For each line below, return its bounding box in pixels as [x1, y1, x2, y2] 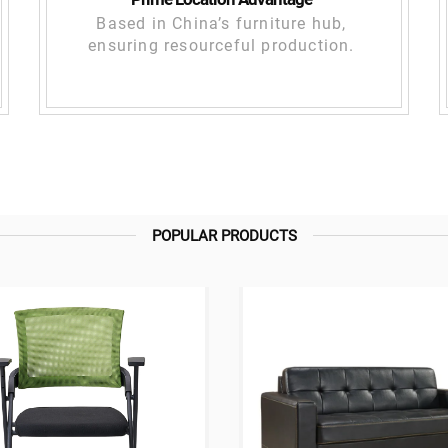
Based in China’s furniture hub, [96, 14, 347, 34]
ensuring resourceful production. [88, 36, 355, 56]
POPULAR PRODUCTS [151, 227, 297, 246]
